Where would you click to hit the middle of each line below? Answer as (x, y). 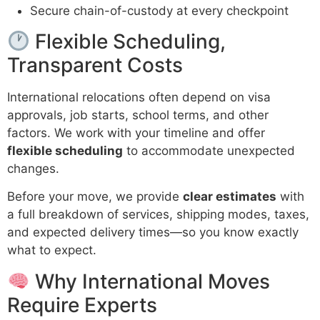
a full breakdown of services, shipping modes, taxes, (158, 215)
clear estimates (230, 197)
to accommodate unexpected (209, 151)
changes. (33, 169)
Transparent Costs (95, 65)
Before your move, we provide (95, 197)
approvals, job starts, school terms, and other (138, 115)
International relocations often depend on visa (139, 97)
